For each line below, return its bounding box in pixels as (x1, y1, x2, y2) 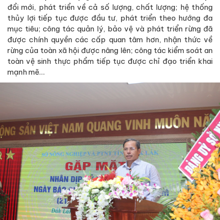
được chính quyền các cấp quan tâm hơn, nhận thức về (7, 34, 213, 44)
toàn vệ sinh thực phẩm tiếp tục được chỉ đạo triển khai (7, 56, 213, 66)
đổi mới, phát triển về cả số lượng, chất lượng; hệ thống (7, 2, 213, 12)
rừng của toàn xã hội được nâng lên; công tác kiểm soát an (7, 45, 213, 55)
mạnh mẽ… (7, 67, 45, 77)
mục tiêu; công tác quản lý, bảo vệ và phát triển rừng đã (7, 24, 213, 33)
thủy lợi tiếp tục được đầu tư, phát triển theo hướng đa (7, 13, 213, 23)
